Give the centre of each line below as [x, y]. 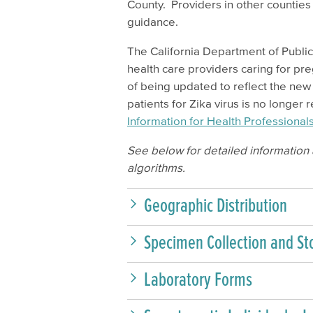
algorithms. [158, 167]
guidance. [154, 21]
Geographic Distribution [216, 205]
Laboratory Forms [198, 279]
